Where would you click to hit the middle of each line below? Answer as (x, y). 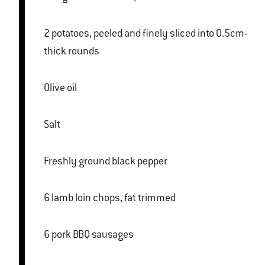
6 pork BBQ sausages (93, 235)
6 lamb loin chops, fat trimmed (114, 198)
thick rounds (72, 51)
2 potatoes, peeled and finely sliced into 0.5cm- (48, 33)
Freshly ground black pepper (106, 161)
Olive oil (60, 88)
